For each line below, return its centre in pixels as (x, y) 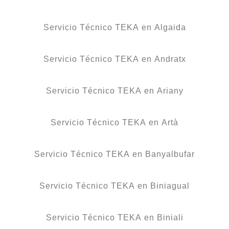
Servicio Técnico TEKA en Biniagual (114, 186)
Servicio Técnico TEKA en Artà (114, 122)
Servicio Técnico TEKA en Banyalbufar (114, 154)
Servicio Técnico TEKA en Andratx (114, 59)
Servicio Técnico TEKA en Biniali (114, 217)
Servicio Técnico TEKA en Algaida (114, 27)
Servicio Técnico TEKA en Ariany (114, 90)
